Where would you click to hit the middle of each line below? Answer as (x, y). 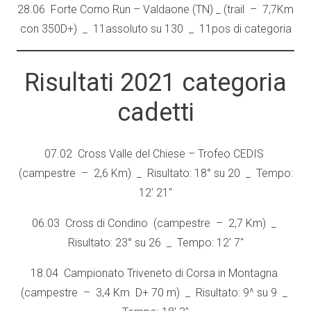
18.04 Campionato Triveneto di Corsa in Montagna (155, 273)
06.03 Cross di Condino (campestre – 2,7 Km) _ (155, 223)
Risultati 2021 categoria (155, 83)
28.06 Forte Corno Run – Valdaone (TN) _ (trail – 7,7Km (155, 9)
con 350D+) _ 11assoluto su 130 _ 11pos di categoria (155, 29)
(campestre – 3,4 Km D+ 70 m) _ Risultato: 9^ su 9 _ (155, 293)
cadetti (155, 112)
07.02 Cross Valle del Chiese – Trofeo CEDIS (155, 154)
